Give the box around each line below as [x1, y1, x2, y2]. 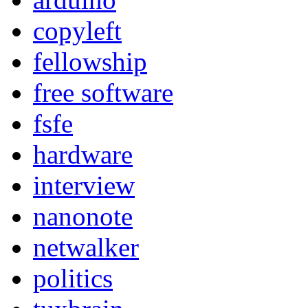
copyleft [33, 15, 122, 45]
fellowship [33, 46, 147, 76]
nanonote [33, 201, 133, 231]
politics [33, 263, 113, 293]
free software [33, 77, 173, 107]
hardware [33, 139, 133, 169]
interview [33, 170, 135, 200]
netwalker [33, 232, 139, 262]
